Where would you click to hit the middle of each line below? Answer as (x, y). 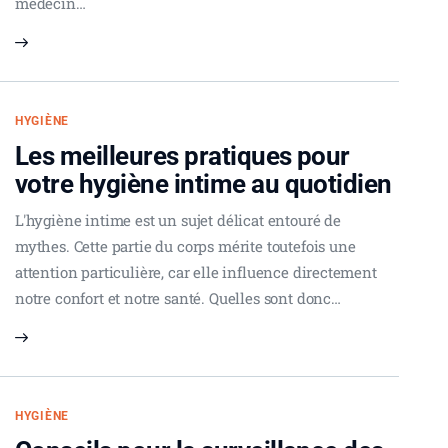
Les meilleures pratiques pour (182, 155)
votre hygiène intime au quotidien (203, 183)
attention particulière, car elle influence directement (196, 271)
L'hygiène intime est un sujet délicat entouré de (178, 219)
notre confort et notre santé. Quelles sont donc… (178, 297)
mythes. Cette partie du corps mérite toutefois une (185, 245)
